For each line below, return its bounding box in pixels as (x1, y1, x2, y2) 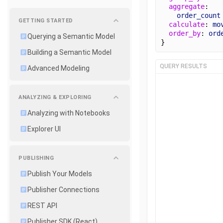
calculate (169, 20, 205, 28)
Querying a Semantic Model (27, 32, 115, 40)
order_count (177, 11, 221, 19)
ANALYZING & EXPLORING (18, 94, 92, 101)
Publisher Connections (27, 186, 100, 194)
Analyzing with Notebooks (27, 109, 110, 117)
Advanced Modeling (27, 64, 90, 72)
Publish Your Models (27, 170, 92, 178)
